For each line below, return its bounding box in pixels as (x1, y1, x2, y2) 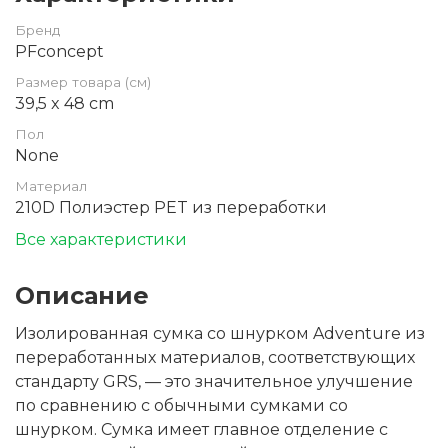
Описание (15, 281, 149, 311)
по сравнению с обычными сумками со (15, 396, 348, 416)
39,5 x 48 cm (15, 94, 114, 114)
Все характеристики (15, 230, 187, 250)
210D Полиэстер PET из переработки (15, 198, 327, 218)
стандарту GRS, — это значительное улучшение (15, 372, 413, 392)
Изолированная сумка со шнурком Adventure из (15, 324, 425, 344)
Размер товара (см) (15, 74, 151, 91)
